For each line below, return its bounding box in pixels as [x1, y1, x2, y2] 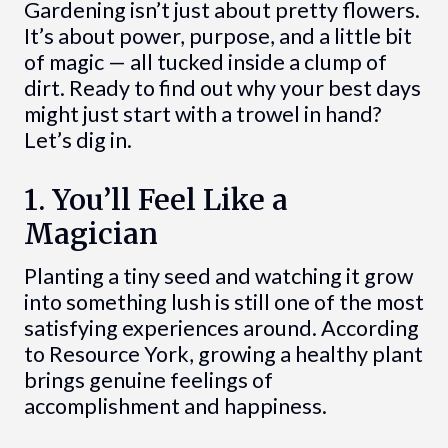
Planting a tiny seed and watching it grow [23, 262, 413, 289]
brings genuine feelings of [23, 366, 273, 393]
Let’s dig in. [23, 126, 132, 153]
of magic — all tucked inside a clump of [23, 48, 387, 75]
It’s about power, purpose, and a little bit [23, 22, 412, 49]
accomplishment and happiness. [23, 392, 327, 419]
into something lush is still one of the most [23, 288, 424, 315]
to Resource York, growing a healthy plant [23, 340, 423, 367]
